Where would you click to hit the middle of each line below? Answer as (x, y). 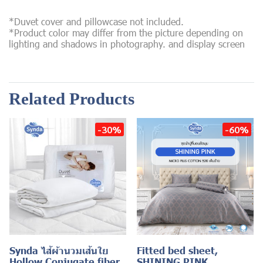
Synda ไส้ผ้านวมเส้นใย (59, 250)
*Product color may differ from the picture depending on (126, 33)
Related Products (72, 99)
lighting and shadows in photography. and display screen (127, 44)
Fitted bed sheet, (177, 250)
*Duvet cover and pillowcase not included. (96, 21)
